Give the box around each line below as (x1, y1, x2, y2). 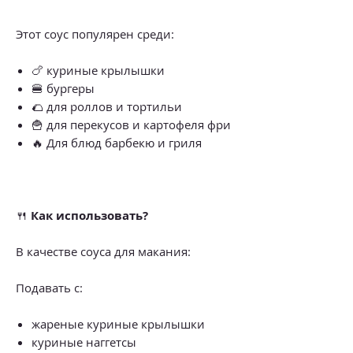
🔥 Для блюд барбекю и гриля (32, 134, 202, 150)
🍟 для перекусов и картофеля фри (32, 116, 231, 132)
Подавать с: (16, 279, 83, 295)
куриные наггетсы (32, 333, 136, 350)
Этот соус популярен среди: (16, 25, 174, 42)
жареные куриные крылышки (32, 315, 205, 332)
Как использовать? (31, 206, 148, 224)
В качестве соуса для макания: (16, 243, 191, 259)
